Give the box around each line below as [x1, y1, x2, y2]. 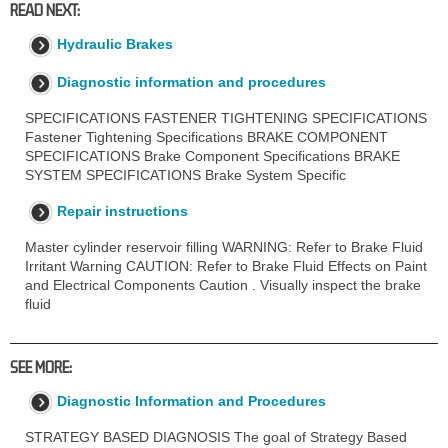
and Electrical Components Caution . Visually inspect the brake [25, 276, 421, 293]
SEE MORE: [10, 357, 72, 376]
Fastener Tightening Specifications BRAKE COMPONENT [25, 128, 388, 145]
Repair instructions [57, 202, 188, 219]
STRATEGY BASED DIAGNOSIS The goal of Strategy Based [25, 428, 407, 445]
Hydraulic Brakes [57, 35, 173, 52]
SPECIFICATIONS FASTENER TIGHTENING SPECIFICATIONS [25, 109, 427, 126]
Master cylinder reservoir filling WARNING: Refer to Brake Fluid [25, 238, 423, 255]
